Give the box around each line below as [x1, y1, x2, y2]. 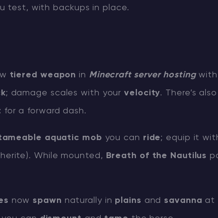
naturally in [61, 196, 115, 205]
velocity [124, 89, 161, 97]
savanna [164, 196, 202, 205]
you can [102, 133, 143, 142]
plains [115, 196, 142, 205]
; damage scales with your [5, 89, 125, 97]
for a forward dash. [1, 107, 87, 115]
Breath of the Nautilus [106, 151, 207, 160]
